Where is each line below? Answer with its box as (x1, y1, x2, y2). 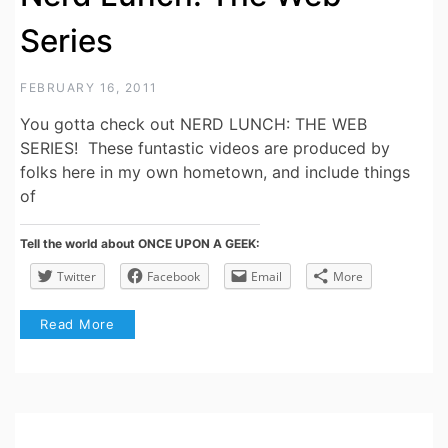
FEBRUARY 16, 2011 (20, 80, 158, 96)
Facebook (147, 268, 200, 286)
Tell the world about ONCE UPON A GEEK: (20, 236, 260, 252)
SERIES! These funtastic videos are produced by (20, 138, 390, 159)
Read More (40, 316, 116, 333)
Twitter (57, 268, 96, 286)
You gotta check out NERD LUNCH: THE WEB (20, 114, 367, 135)
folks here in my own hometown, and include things (20, 162, 410, 183)
